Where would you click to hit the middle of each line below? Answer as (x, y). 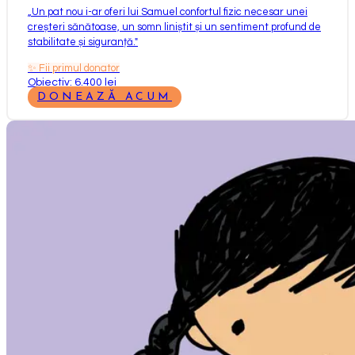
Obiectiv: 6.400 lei (72, 82)
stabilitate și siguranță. (81, 42)
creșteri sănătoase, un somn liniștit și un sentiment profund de (174, 27)
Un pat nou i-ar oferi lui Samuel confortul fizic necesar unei (170, 11)
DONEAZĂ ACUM (105, 97)
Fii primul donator (79, 68)
